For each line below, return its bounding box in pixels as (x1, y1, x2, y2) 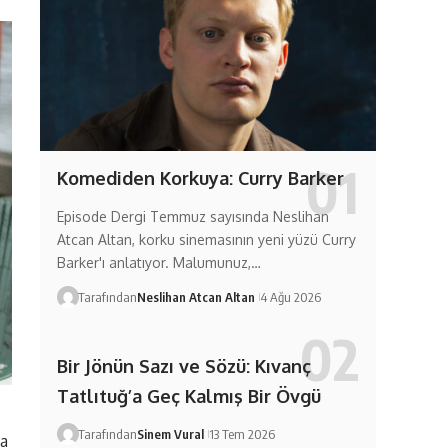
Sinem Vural (136, 426, 204, 443)
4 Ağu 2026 (259, 288, 321, 305)
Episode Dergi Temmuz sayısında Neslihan (56, 207, 329, 225)
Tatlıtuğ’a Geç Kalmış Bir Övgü (56, 385, 321, 408)
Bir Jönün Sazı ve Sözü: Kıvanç (56, 355, 311, 378)
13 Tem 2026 (208, 426, 275, 443)
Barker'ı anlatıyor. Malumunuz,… (56, 253, 261, 271)
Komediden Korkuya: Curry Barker (56, 166, 344, 189)
